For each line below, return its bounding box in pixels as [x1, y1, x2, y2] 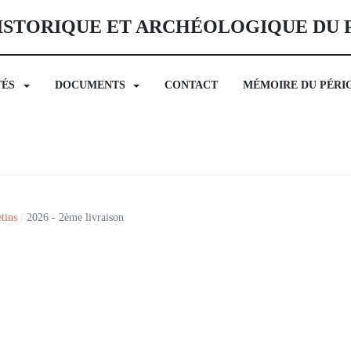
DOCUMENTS [54, 78, 125, 91]
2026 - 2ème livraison [27, 211, 125, 223]
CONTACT [165, 78, 219, 91]
